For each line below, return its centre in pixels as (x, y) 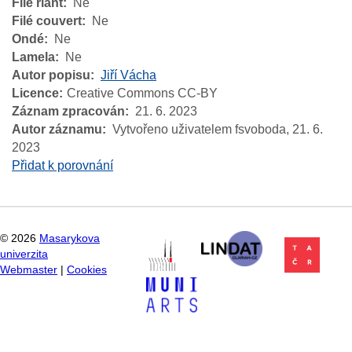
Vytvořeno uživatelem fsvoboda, (202, 130)
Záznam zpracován (68, 112)
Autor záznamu (57, 130)
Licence (35, 93)
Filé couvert (47, 21)
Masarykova (70, 238)
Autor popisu (51, 75)
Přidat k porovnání (62, 166)
